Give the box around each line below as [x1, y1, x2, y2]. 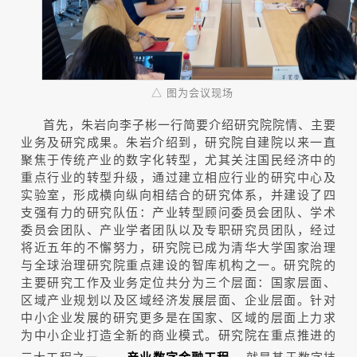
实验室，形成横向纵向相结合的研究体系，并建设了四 [21, 185, 336, 202]
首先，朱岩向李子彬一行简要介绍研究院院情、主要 [43, 115, 336, 132]
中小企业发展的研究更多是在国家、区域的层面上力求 [21, 308, 336, 325]
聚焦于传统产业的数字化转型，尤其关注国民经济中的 [21, 150, 336, 167]
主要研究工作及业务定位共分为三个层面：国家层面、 [21, 273, 336, 290]
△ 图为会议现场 [151, 84, 233, 100]
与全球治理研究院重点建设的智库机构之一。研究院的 [21, 255, 336, 273]
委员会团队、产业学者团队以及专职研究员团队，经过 [21, 220, 336, 237]
